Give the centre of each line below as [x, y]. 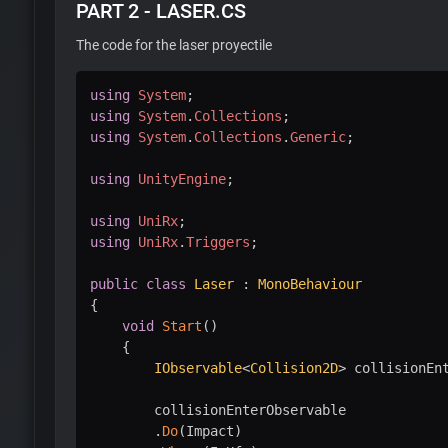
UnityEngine [181, 178]
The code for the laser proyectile [173, 44]
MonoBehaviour [309, 283]
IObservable [197, 367]
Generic [317, 136]
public [113, 283]
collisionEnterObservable [217, 409]
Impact [209, 430]
